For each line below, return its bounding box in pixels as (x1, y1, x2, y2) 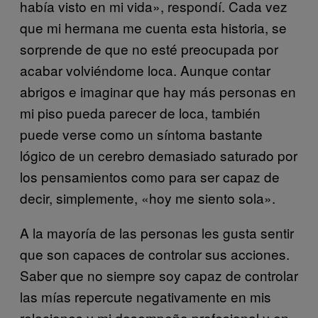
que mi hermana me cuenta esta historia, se (20, 17, 287, 37)
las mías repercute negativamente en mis (20, 286, 271, 306)
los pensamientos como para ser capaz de (20, 166, 280, 186)
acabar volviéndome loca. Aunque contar (20, 60, 270, 79)
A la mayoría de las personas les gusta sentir (20, 222, 294, 242)
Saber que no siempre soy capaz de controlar (20, 265, 298, 285)
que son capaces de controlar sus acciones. (20, 243, 290, 263)
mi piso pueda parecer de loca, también (20, 102, 261, 122)
